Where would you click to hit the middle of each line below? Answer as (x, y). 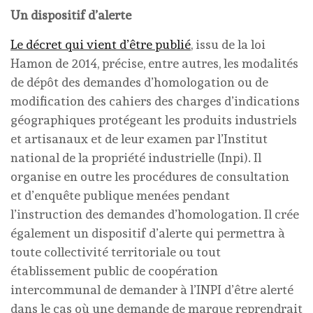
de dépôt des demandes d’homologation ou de (139, 82)
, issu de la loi (228, 44)
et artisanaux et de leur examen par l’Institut (139, 139)
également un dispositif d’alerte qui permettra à (148, 233)
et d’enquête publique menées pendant (120, 195)
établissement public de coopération (114, 271)
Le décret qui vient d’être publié (101, 44)
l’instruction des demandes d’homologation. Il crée (155, 214)
